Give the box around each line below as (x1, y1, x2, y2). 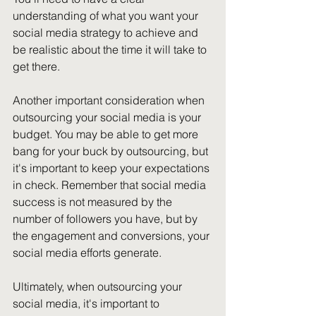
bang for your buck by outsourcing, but (13, 144, 211, 158)
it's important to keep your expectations (13, 161, 212, 175)
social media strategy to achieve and (13, 25, 201, 39)
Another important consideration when (13, 93, 207, 107)
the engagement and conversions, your (13, 229, 212, 243)
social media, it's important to (13, 296, 162, 310)
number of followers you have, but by (13, 212, 200, 226)
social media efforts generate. (13, 245, 162, 260)
